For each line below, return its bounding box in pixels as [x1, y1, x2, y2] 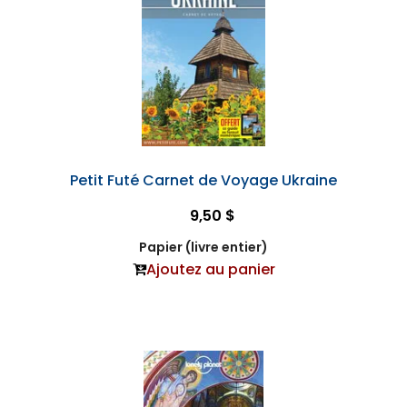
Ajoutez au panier [145, 259, 275, 281]
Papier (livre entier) [139, 238, 268, 257]
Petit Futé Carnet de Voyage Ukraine [70, 170, 337, 192]
